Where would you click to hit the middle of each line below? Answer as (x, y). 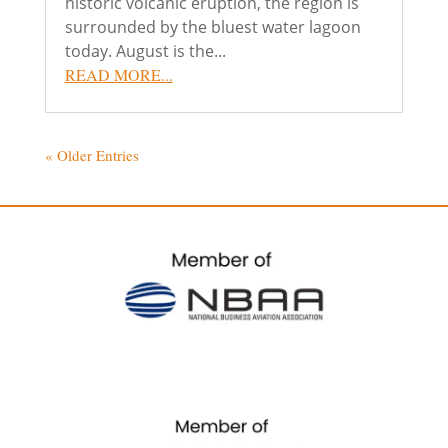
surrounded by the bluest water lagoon (212, 27)
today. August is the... (145, 51)
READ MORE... (118, 74)
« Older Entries (91, 155)
